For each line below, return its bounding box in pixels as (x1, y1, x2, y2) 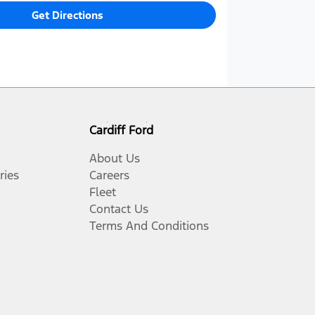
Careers (89, 167, 129, 183)
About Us (89, 150, 140, 166)
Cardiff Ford (89, 122, 153, 138)
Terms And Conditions (89, 217, 209, 233)
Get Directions (32, 8, 104, 22)
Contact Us (89, 200, 148, 217)
